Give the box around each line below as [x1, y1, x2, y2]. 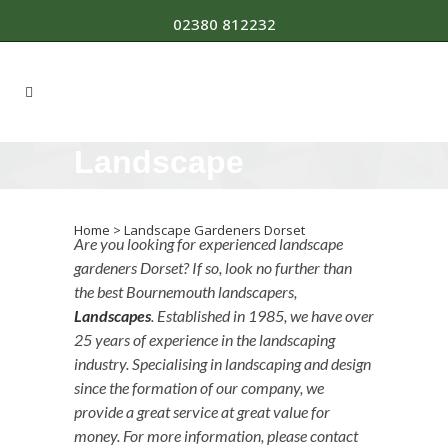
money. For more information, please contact [74, 425, 358, 445]
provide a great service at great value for [74, 401, 330, 421]
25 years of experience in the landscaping [74, 329, 335, 349]
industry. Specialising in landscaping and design [74, 353, 371, 373]
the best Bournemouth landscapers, [74, 281, 297, 301]
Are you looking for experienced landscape [74, 233, 343, 253]
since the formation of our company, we [74, 377, 324, 397]
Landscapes [74, 305, 151, 325]
